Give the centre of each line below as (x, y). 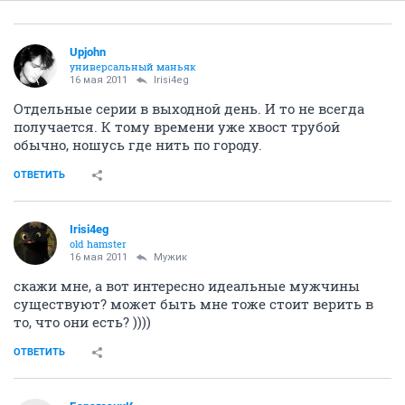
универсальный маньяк (133, 66)
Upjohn (88, 52)
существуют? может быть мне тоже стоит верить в (193, 303)
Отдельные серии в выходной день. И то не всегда (189, 108)
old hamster (98, 243)
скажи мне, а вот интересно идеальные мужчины (187, 285)
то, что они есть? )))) (82, 321)
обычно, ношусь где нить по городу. (138, 144)
